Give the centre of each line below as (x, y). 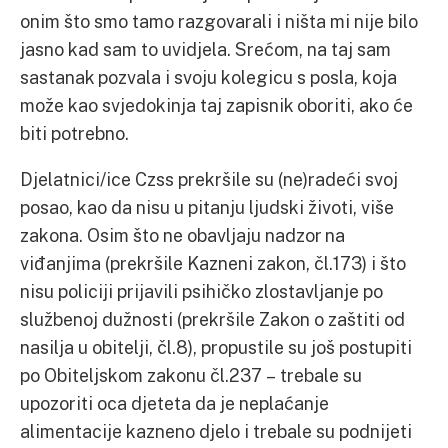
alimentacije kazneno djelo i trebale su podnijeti (216, 431)
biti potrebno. (74, 133)
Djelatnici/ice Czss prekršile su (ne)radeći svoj (209, 179)
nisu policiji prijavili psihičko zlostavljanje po (201, 291)
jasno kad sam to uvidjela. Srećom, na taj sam (205, 49)
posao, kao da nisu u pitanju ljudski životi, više (207, 207)
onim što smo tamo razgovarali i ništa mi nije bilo (219, 21)
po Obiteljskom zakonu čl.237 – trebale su (191, 375)
